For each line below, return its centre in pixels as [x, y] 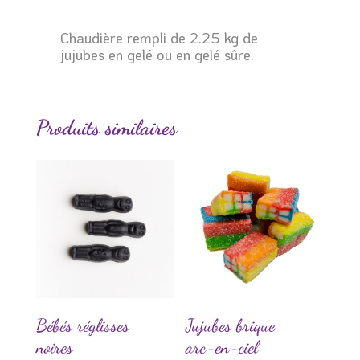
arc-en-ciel [222, 347]
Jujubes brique [231, 325]
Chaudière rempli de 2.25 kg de [159, 37]
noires [54, 347]
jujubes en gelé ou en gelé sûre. [157, 54]
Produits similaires [106, 127]
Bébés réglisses [82, 325]
